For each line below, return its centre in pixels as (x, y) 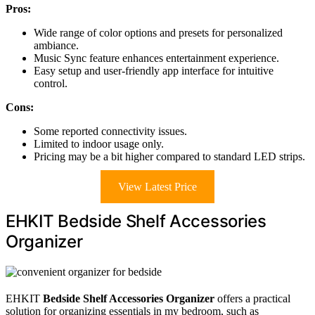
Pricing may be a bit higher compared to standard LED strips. (169, 156)
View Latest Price (157, 186)
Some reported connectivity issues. (110, 131)
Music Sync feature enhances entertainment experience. (156, 58)
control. (51, 83)
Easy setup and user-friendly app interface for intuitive (154, 70)
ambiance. (56, 45)
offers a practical (252, 298)
